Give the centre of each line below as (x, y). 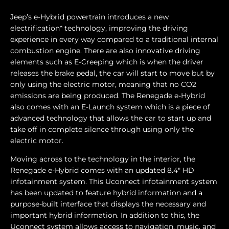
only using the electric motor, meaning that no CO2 (103, 85)
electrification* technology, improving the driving (99, 28)
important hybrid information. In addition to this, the (105, 215)
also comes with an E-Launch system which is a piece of (110, 107)
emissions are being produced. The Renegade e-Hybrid (108, 96)
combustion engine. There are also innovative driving (105, 51)
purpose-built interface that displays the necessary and (108, 204)
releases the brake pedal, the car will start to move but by (112, 73)
